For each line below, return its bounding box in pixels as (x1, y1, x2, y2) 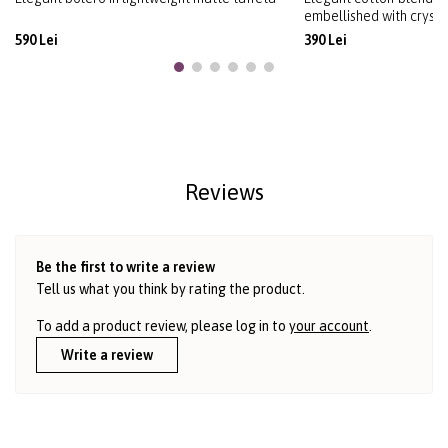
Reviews (184, 179, 264, 206)
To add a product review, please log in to (36, 318, 289, 335)
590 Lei (15, 32, 58, 49)
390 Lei (303, 32, 347, 49)
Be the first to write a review (36, 259, 215, 276)
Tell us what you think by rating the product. (36, 281, 305, 298)
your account (289, 318, 369, 335)
